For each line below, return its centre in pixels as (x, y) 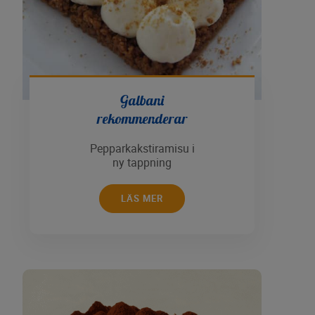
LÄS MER (142, 199)
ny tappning (142, 163)
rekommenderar (142, 118)
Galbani (142, 100)
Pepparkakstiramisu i (142, 149)
